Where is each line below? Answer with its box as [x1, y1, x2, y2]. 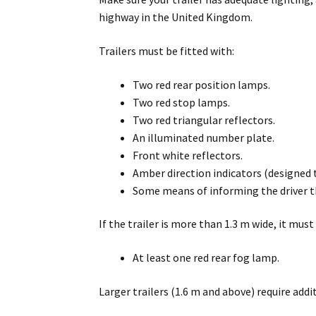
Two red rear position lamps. [133, 77, 271, 92]
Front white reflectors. [133, 147, 243, 162]
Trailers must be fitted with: [99, 44, 235, 59]
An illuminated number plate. [133, 130, 275, 145]
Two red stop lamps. [133, 95, 231, 109]
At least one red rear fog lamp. [133, 250, 280, 265]
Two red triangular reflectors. [133, 112, 276, 127]
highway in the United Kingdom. [99, 10, 253, 25]
